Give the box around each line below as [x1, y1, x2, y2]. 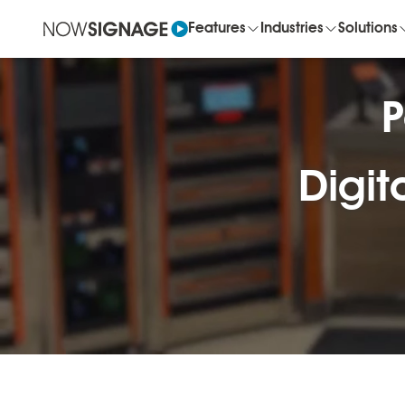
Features [188, 22, 246, 36]
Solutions [338, 22, 398, 36]
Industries [260, 22, 324, 36]
